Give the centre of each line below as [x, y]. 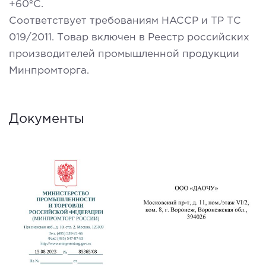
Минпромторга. [49, 71]
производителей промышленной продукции [124, 54]
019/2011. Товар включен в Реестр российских [129, 37]
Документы [47, 119]
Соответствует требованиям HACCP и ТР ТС [125, 21]
